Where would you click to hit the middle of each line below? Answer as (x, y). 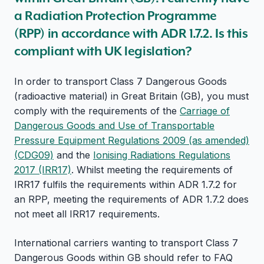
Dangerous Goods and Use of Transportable (114, 126)
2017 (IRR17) (43, 170)
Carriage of (205, 111)
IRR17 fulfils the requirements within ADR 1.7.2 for (126, 185)
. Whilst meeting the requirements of (152, 170)
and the (73, 155)
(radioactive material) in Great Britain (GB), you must (131, 96)
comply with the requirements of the (97, 111)
